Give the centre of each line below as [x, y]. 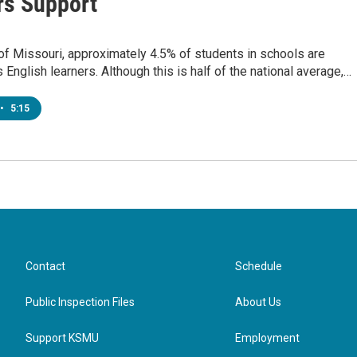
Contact [45, 266]
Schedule [259, 266]
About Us [259, 302]
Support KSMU [62, 338]
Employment [268, 338]
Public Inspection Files [80, 302]
